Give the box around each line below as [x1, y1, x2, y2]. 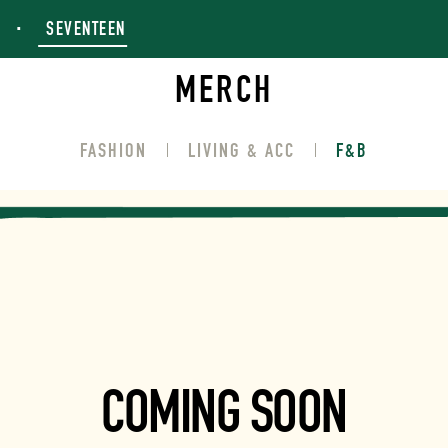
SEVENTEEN [46, 17, 126, 40]
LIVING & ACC [188, 138, 295, 162]
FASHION [80, 138, 147, 162]
